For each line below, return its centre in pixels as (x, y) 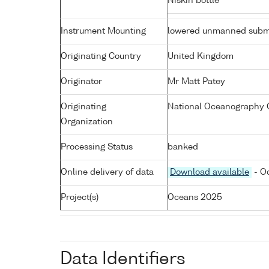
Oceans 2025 (195, 197)
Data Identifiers (123, 259)
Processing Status (97, 147)
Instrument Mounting (103, 31)
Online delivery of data (107, 172)
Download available (210, 172)
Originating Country (101, 56)
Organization (87, 122)
